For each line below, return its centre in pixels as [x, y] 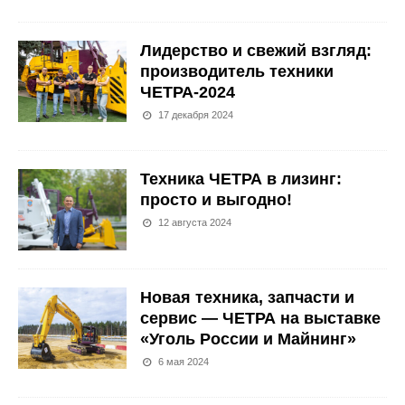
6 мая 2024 [184, 362]
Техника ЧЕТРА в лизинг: [241, 179]
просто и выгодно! [216, 200]
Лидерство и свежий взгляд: [256, 51]
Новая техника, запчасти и [247, 298]
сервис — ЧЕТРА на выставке [260, 319]
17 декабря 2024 [196, 115]
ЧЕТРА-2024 [188, 92]
